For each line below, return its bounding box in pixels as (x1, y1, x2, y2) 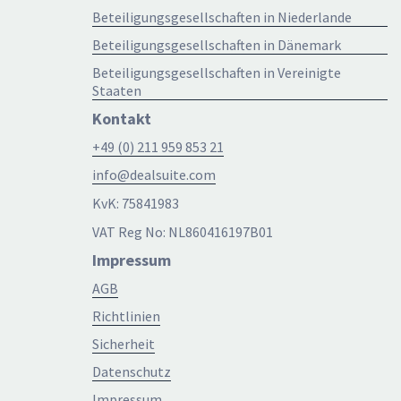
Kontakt (92, 107, 151, 129)
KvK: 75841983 (92, 193, 179, 212)
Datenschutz (92, 362, 171, 380)
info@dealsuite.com (92, 165, 216, 183)
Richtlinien (92, 306, 160, 325)
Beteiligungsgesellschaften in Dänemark (92, 35, 341, 54)
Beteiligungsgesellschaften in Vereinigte (92, 63, 341, 81)
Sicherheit (92, 334, 155, 353)
